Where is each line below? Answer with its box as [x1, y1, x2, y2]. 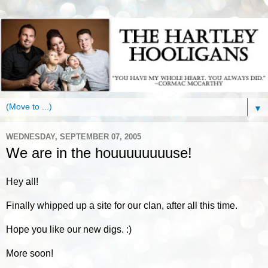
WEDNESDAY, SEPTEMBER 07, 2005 [6, 132, 141, 141]
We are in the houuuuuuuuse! [6, 145, 192, 162]
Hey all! [6, 176, 38, 187]
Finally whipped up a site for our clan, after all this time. [6, 200, 237, 211]
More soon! [6, 248, 53, 259]
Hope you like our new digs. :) [6, 224, 132, 235]
